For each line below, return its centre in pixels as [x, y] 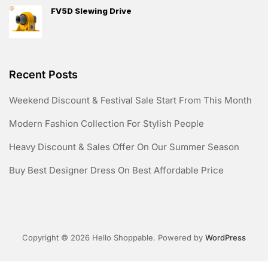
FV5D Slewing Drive [91, 11]
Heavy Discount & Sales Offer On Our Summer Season [124, 147]
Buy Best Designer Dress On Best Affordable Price [116, 170]
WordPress [226, 238]
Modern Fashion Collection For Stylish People [106, 124]
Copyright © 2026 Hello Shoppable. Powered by [114, 238]
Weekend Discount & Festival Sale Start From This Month [130, 100]
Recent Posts [43, 75]
